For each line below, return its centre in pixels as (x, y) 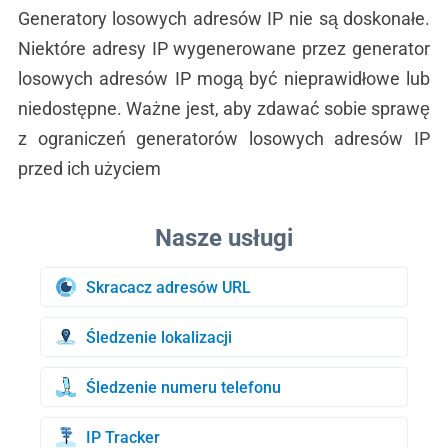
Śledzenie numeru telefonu (183, 387)
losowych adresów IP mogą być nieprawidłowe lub (224, 78)
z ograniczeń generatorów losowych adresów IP (224, 138)
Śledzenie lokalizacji (159, 337)
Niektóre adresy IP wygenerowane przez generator (224, 48)
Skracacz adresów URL (168, 287)
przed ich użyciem (89, 168)
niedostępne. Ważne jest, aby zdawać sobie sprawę (224, 108)
